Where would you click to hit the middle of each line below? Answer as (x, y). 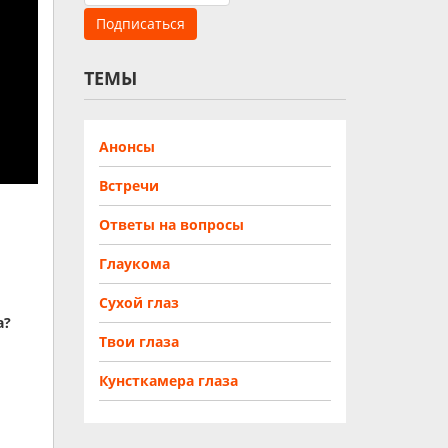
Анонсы (126, 146)
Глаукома (134, 263)
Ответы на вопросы (171, 224)
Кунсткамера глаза (168, 380)
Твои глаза (138, 341)
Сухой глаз (138, 302)
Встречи (128, 185)
